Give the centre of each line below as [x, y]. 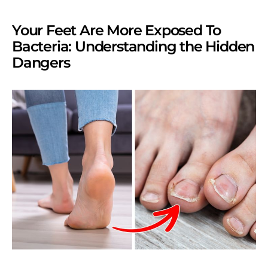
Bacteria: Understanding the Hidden [133, 46]
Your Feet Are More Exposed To [117, 30]
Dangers [41, 63]
